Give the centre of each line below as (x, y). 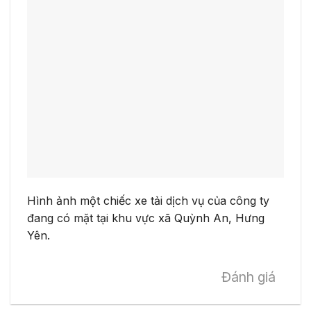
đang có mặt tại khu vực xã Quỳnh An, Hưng (146, 218)
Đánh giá (249, 277)
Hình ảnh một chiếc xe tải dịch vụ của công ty (148, 200)
